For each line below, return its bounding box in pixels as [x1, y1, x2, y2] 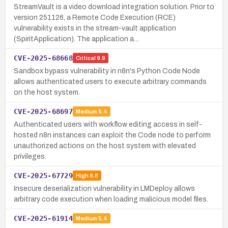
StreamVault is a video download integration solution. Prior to [14, 3, 214, 11]
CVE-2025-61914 [14, 214, 73, 222]
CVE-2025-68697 [14, 107, 73, 116]
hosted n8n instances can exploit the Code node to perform [14, 131, 211, 139]
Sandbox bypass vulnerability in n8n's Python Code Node [14, 67, 200, 75]
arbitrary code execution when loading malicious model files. [14, 195, 208, 203]
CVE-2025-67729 [14, 171, 73, 180]
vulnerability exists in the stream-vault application [14, 24, 176, 32]
